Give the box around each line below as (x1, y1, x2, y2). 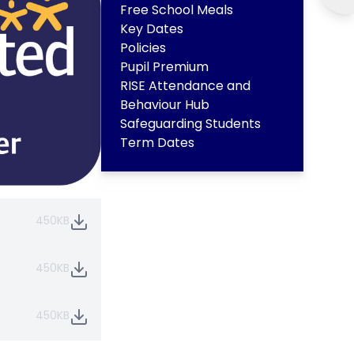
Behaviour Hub (120, 96, 209, 115)
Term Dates (120, 134, 194, 153)
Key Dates (120, 20, 183, 39)
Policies (120, 39, 166, 58)
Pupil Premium (120, 58, 209, 77)
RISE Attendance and (120, 77, 250, 96)
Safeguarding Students (120, 115, 261, 134)
